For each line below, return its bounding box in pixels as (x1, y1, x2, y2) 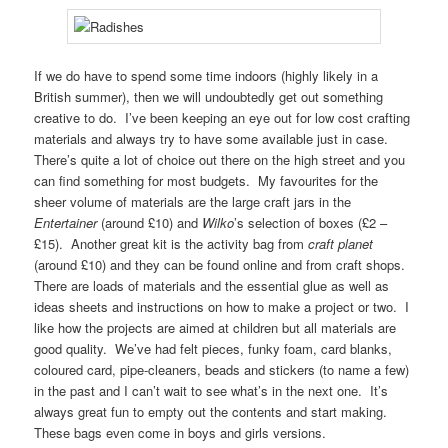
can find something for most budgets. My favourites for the (34, 171, 379, 191)
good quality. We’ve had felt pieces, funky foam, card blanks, (34, 339, 393, 359)
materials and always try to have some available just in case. (34, 129, 393, 149)
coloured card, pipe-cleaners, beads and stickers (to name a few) (34, 360, 410, 380)
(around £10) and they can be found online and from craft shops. (34, 255, 410, 275)
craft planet (308, 234, 374, 254)
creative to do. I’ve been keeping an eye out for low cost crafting (34, 108, 411, 128)
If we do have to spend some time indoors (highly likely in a (34, 66, 379, 86)
